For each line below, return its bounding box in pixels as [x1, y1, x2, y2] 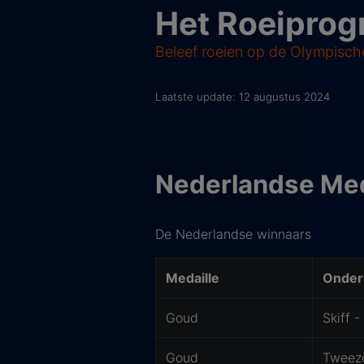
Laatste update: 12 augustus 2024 [154, 90, 330, 104]
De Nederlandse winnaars [154, 226, 311, 243]
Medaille [165, 270, 219, 287]
